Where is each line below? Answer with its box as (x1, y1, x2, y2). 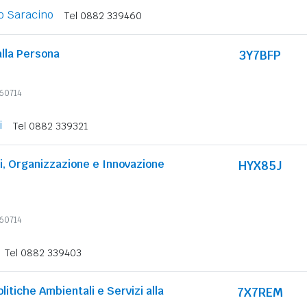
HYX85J (238, 158, 282, 173)
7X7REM (236, 284, 283, 300)
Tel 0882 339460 (64, 10, 142, 22)
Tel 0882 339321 (13, 120, 88, 132)
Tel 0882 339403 (5, 247, 82, 259)
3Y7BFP (238, 47, 281, 63)
